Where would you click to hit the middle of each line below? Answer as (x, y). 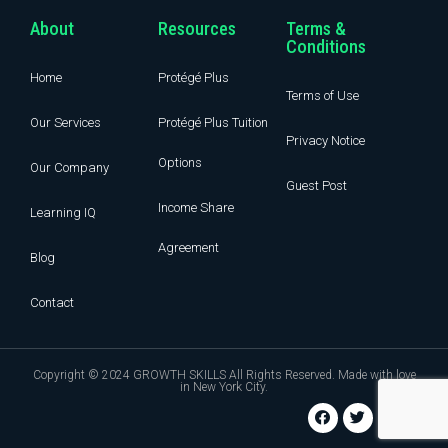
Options (180, 162)
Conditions (325, 46)
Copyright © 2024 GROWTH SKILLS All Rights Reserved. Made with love (224, 374)
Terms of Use (322, 95)
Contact (52, 302)
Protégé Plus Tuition (213, 122)
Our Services (66, 122)
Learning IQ (63, 212)
